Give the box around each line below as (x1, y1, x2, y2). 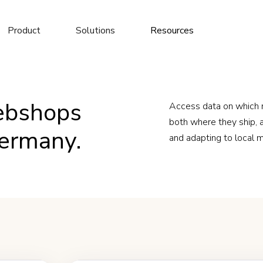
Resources (150, 24, 194, 37)
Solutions (76, 24, 116, 37)
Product (8, 24, 41, 37)
